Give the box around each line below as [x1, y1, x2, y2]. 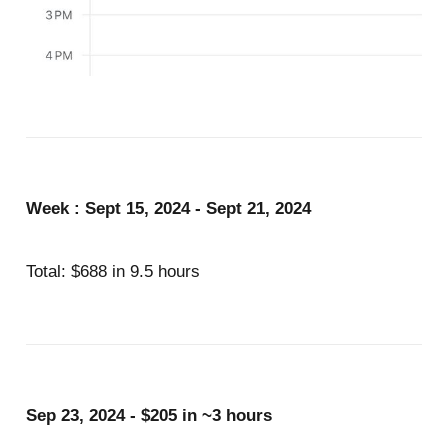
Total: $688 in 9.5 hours [25, 261, 200, 281]
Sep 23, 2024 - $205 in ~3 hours [25, 406, 272, 426]
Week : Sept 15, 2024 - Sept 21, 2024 [25, 199, 311, 219]
